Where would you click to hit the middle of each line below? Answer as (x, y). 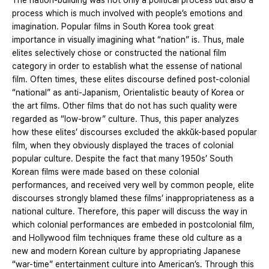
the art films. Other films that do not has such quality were (125, 106)
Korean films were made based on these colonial (106, 172)
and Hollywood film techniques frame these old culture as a (127, 238)
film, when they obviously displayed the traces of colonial (123, 146)
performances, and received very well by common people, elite (133, 185)
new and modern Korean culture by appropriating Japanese (126, 251)
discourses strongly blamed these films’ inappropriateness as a (133, 198)
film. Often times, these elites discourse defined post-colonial (131, 80)
